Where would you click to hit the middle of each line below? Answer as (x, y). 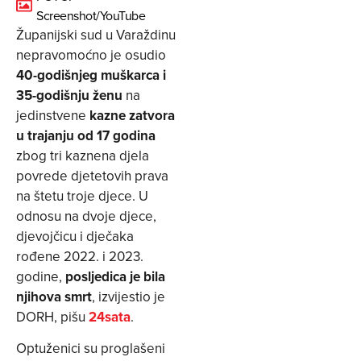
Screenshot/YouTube (91, 15)
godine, (41, 276)
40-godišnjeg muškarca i (91, 75)
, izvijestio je (129, 296)
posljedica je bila (115, 276)
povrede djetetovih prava (92, 175)
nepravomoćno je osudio (91, 54)
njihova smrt (54, 296)
